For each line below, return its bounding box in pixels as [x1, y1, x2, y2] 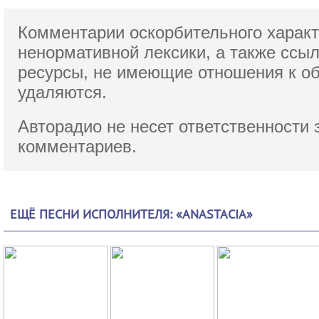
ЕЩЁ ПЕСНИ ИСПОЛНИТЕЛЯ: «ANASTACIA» [10, 206, 253, 222]
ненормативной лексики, [18, 43, 216, 62]
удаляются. [18, 83, 108, 102]
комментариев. [18, 137, 137, 156]
